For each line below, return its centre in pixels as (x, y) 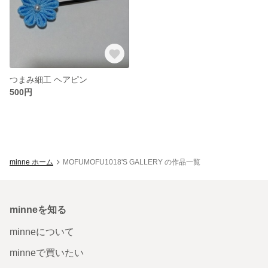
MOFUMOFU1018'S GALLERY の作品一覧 (132, 162)
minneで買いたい (47, 252)
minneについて (42, 232)
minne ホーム (31, 162)
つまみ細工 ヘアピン (48, 79)
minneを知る (38, 209)
